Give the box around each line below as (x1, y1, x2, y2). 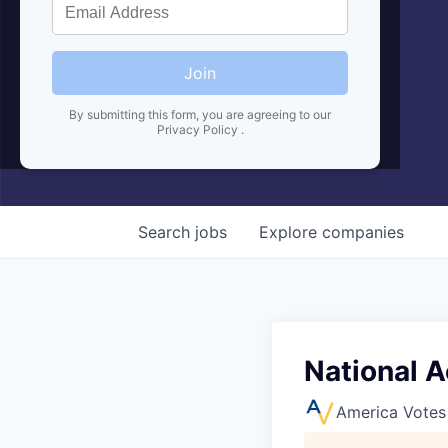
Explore (259, 221, 322, 242)
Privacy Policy (156, 121, 241, 137)
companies (322, 221, 404, 242)
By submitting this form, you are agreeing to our (69, 106, 331, 122)
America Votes (336, 401, 446, 422)
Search (138, 221, 195, 242)
